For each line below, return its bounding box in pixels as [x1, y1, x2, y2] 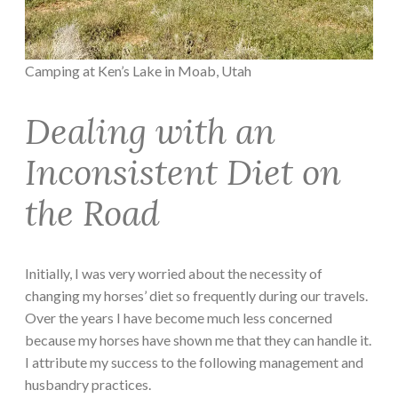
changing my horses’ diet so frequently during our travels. [25, 287, 368, 305]
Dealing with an [25, 108, 275, 154]
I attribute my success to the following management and [25, 354, 363, 371]
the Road [25, 190, 160, 235]
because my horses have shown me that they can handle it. [25, 331, 371, 349]
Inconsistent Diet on [25, 149, 341, 195]
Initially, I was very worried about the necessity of [25, 265, 322, 283]
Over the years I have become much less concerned [25, 309, 332, 327]
